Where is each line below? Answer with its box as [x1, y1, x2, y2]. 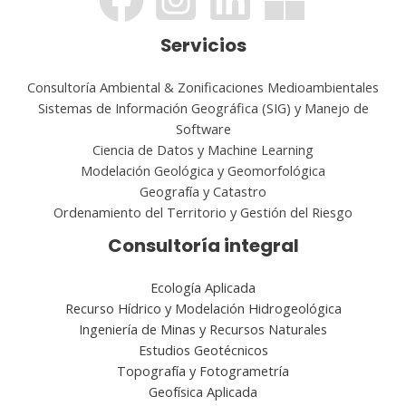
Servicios [159, 33, 246, 58]
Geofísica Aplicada [149, 382, 257, 401]
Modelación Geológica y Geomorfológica [81, 161, 325, 180]
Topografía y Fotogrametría [117, 362, 289, 381]
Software [175, 120, 231, 139]
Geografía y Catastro [140, 182, 266, 201]
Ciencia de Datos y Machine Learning [92, 140, 314, 159]
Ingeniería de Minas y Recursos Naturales [79, 320, 327, 339]
